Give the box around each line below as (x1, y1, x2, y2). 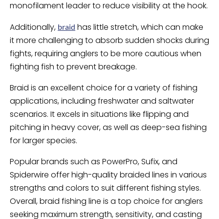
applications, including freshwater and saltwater (10, 95, 194, 107)
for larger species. (10, 135, 77, 146)
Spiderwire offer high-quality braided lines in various (10, 169, 207, 180)
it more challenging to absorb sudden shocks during (10, 35, 209, 46)
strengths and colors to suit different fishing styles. (10, 182, 201, 194)
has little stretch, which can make (75, 22, 203, 33)
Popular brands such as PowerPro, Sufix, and (10, 156, 177, 167)
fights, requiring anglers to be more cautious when (10, 48, 201, 59)
